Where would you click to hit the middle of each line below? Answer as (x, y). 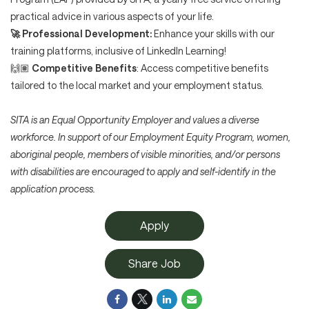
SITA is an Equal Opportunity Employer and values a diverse (135, 119)
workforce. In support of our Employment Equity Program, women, (150, 137)
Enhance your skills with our (214, 33)
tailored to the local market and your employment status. (137, 85)
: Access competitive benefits (202, 68)
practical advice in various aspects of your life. (112, 16)
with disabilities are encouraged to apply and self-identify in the (143, 171)
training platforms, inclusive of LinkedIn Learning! (118, 50)
